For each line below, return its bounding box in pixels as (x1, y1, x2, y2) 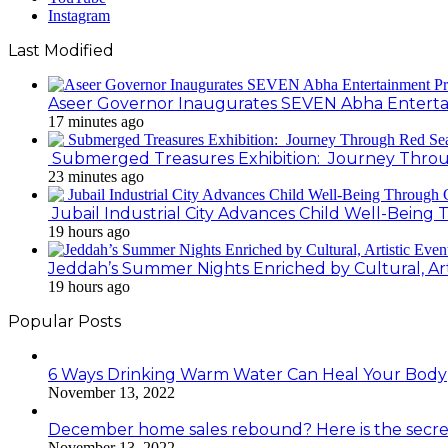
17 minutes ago (48, 112, 144, 130)
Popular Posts (8, 311, 121, 331)
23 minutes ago (48, 167, 144, 185)
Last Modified (8, 40, 114, 60)
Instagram (48, 6, 110, 24)
